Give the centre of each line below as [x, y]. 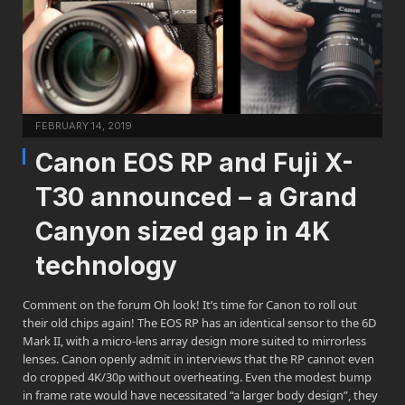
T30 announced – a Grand [196, 198]
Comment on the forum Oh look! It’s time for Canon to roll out [190, 305]
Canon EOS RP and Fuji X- [194, 163]
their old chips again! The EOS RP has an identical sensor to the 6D [199, 323]
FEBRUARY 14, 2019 [84, 126]
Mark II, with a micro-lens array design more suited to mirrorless [194, 341]
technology [106, 266]
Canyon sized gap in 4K [183, 232]
